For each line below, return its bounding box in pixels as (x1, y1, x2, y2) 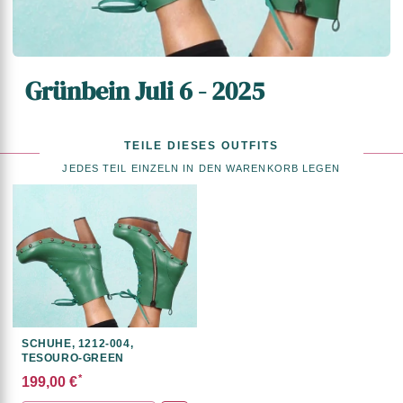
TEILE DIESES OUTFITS (124, 139, 279, 153)
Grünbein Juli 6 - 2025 (25, 74, 264, 109)
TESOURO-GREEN (22, 352, 124, 365)
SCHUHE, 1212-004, (22, 337, 134, 351)
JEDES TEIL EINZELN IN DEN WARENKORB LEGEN (62, 163, 341, 175)
